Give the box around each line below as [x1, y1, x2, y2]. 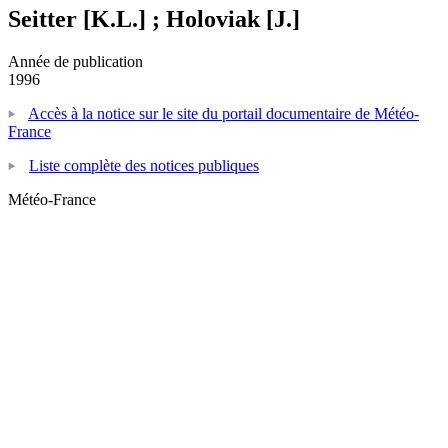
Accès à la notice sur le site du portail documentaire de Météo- [28, 104, 419, 122]
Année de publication [8, 52, 143, 70]
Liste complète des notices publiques [29, 156, 259, 174]
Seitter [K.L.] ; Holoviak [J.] [8, 5, 300, 32]
